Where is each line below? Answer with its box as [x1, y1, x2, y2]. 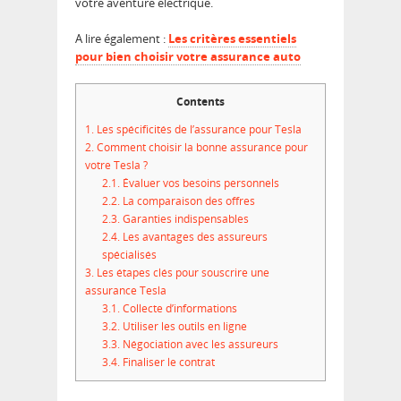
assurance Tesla [85, 283, 166, 299]
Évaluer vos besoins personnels [119, 175, 279, 192]
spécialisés [101, 247, 157, 263]
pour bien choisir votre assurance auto [75, 48, 301, 64]
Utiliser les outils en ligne [119, 319, 247, 335]
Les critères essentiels [168, 30, 296, 47]
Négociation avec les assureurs [119, 337, 278, 353]
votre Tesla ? [85, 158, 148, 174]
